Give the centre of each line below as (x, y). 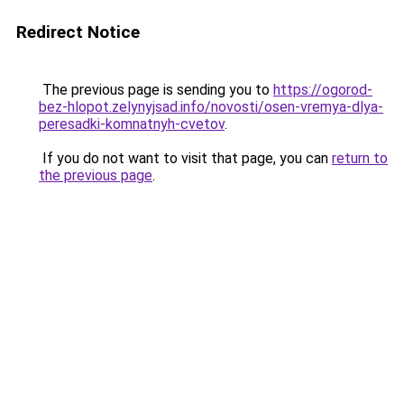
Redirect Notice (78, 32)
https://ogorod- (323, 90)
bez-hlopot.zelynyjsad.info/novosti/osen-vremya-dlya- (211, 107)
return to (360, 158)
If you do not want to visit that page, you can (185, 158)
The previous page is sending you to (156, 90)
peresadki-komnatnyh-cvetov (132, 124)
